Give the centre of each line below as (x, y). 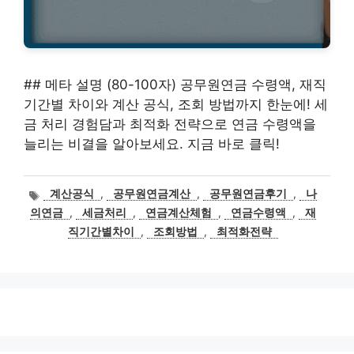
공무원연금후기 (249, 194)
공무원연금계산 (152, 194)
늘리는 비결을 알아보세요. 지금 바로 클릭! (152, 144)
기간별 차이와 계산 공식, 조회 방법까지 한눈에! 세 (176, 104)
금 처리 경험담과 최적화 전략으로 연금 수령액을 (170, 124)
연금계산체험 (179, 213)
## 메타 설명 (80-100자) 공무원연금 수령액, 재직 (175, 85)
